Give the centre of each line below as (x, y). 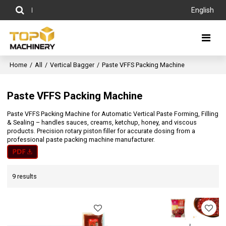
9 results (25, 176)
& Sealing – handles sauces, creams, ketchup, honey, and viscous (102, 123)
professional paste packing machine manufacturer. (81, 140)
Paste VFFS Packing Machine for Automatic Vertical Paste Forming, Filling (113, 114)
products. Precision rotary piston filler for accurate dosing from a (101, 131)
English (202, 10)
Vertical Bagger (72, 65)
